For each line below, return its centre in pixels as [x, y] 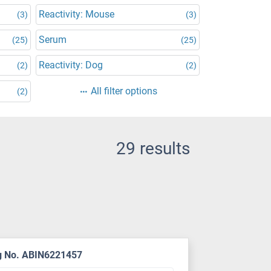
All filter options [124, 91]
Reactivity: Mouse [77, 14]
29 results [153, 149]
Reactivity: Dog [71, 65]
